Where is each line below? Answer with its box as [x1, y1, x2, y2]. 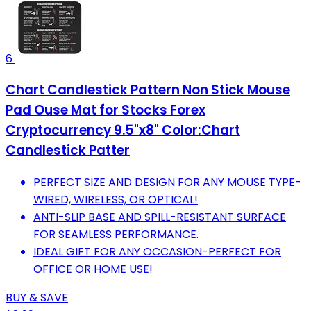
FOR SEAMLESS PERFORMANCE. [33, 226, 199, 242]
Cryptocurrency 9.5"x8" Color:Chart [6, 121, 240, 140]
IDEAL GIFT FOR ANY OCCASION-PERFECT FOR [33, 243, 281, 260]
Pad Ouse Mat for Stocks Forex [6, 101, 205, 120]
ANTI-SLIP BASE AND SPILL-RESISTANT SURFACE [33, 208, 286, 225]
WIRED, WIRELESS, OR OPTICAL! [33, 191, 198, 208]
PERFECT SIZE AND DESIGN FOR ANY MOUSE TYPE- [33, 174, 301, 190]
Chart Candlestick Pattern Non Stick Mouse [6, 81, 290, 100]
